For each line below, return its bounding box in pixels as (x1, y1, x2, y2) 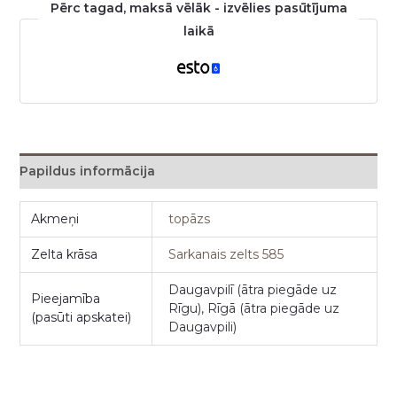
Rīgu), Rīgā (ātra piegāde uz (168, 300, 340, 316)
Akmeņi (31, 210, 80, 227)
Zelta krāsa (31, 245, 98, 262)
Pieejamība (31, 290, 101, 307)
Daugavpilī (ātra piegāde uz (168, 281, 338, 298)
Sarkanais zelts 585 (168, 245, 284, 262)
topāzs (168, 210, 211, 227)
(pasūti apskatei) (31, 308, 132, 325)
